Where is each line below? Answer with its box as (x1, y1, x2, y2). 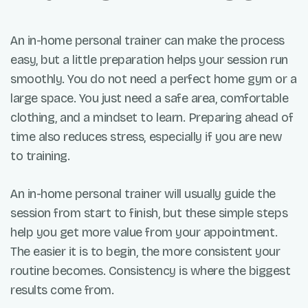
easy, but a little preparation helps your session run (10, 52, 288, 67)
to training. (10, 148, 70, 164)
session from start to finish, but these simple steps (10, 205, 288, 221)
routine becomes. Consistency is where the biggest (10, 263, 291, 278)
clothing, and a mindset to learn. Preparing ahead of (10, 109, 294, 125)
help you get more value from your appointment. (10, 224, 278, 240)
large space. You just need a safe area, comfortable (10, 90, 289, 106)
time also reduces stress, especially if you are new (10, 129, 283, 144)
